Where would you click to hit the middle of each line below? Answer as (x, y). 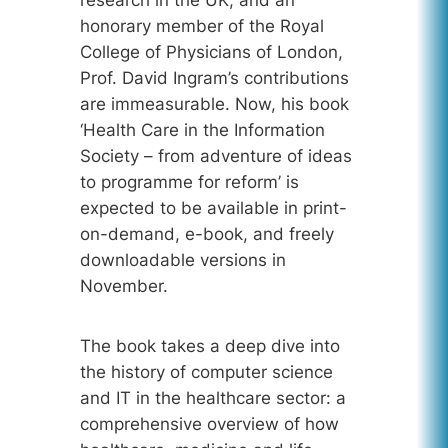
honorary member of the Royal (201, 26)
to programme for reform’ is (189, 182)
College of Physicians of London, (211, 52)
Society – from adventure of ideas (215, 156)
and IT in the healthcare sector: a (212, 397)
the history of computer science (206, 371)
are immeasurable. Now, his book (214, 104)
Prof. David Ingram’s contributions (214, 78)
